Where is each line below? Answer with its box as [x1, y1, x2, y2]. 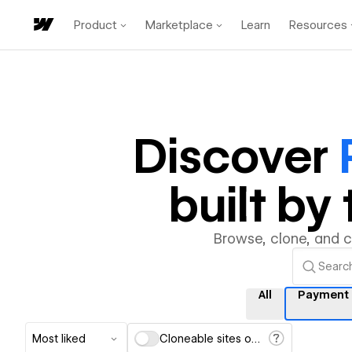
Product [74, 17, 117, 32]
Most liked [32, 332, 86, 345]
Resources [289, 17, 347, 32]
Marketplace [145, 17, 213, 32]
